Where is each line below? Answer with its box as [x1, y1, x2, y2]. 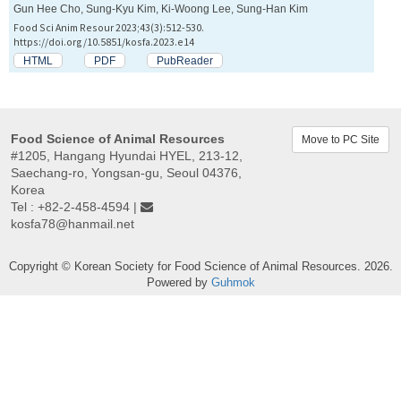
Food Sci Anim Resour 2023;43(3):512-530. [13, 21, 204, 35]
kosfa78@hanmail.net [11, 217, 134, 232]
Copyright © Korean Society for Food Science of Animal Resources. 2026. [8, 260, 393, 274]
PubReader [157, 55, 213, 67]
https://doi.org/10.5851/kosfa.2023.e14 [13, 35, 194, 49]
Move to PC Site [302, 133, 380, 147]
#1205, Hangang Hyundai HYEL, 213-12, [11, 149, 243, 164]
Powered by [146, 276, 211, 290]
